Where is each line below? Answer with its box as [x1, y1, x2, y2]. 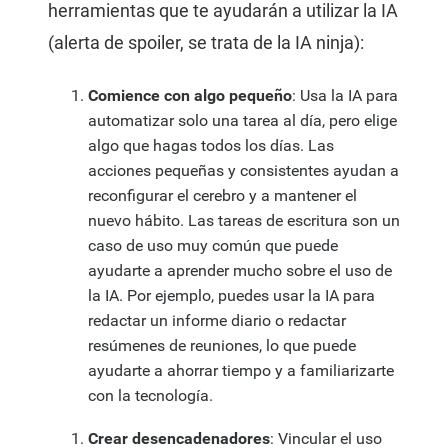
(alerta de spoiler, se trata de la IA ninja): [48, 32, 364, 54]
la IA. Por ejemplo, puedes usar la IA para [88, 286, 375, 306]
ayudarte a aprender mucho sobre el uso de [88, 261, 392, 281]
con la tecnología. [88, 386, 213, 406]
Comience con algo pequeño [88, 86, 292, 106]
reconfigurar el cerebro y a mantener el [88, 186, 357, 206]
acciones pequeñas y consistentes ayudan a [88, 161, 399, 181]
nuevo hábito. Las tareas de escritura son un [88, 211, 400, 231]
